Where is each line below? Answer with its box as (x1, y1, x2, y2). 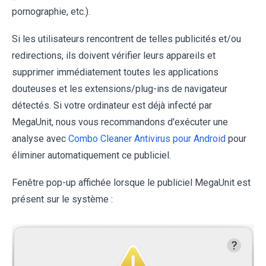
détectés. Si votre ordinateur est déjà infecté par (12, 100, 212, 112)
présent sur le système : (12, 194, 113, 205)
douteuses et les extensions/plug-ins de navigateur (12, 83, 227, 95)
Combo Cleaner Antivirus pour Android (68, 133, 226, 145)
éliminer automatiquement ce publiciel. (12, 150, 171, 161)
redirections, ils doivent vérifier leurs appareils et (12, 50, 216, 62)
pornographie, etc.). (12, 6, 90, 18)
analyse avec (12, 133, 68, 145)
